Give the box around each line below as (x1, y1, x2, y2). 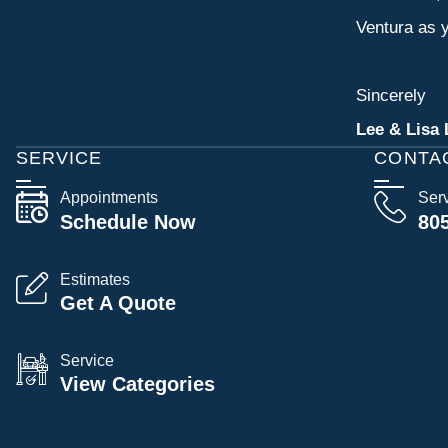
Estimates (60, 270, 130, 288)
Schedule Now (60, 210, 196, 233)
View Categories (60, 373, 215, 396)
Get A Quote (60, 292, 176, 315)
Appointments (60, 189, 158, 207)
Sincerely (356, 85, 426, 106)
